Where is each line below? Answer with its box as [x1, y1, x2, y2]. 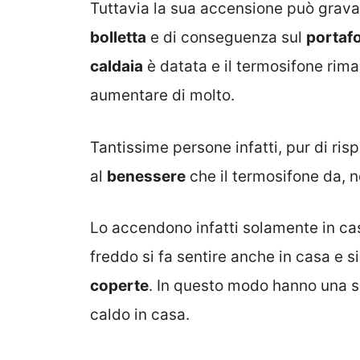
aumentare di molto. [90, 86, 235, 105]
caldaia [90, 57, 143, 76]
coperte [90, 276, 149, 296]
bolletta [90, 28, 146, 47]
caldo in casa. [90, 305, 190, 325]
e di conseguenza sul [146, 28, 306, 47]
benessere [107, 166, 186, 186]
